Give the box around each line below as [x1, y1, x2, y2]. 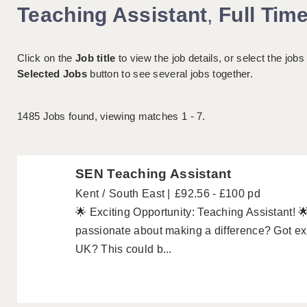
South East [109, 188, 165, 200]
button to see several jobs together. [86, 68, 254, 80]
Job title [75, 52, 116, 64]
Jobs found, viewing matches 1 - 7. [40, 110, 206, 123]
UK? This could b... [75, 243, 172, 256]
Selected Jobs [17, 68, 87, 80]
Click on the [17, 52, 75, 64]
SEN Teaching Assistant [75, 167, 232, 182]
